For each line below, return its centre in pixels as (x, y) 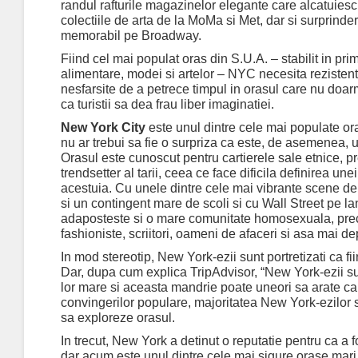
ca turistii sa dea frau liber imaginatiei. (167, 105)
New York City (103, 128)
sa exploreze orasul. (118, 318)
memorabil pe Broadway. (131, 36)
